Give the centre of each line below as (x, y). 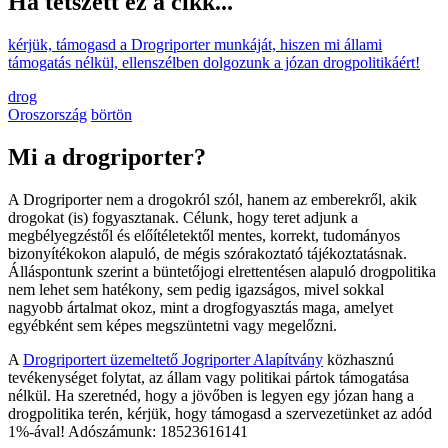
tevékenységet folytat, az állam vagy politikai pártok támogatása (208, 377)
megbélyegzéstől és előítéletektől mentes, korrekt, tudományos (204, 235)
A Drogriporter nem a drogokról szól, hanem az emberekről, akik (212, 199)
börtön (111, 114)
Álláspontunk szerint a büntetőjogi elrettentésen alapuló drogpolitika (222, 271)
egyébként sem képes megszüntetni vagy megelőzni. (172, 325)
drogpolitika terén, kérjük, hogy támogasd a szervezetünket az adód (220, 413)
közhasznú (358, 359)
